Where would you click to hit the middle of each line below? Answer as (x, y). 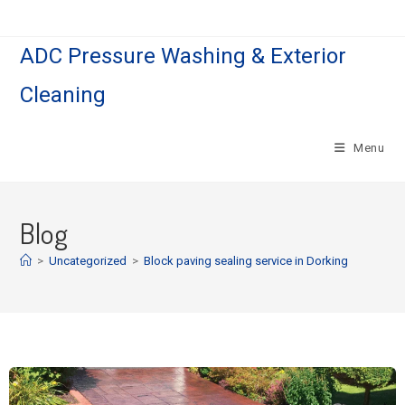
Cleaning (63, 95)
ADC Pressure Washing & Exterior (184, 56)
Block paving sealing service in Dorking (246, 261)
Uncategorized (88, 261)
